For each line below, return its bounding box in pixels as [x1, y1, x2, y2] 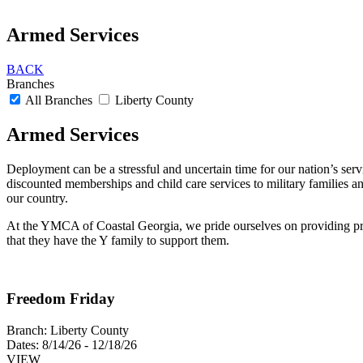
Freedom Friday [6, 290, 115, 308]
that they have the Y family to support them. [6, 233, 229, 247]
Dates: [6, 338, 39, 352]
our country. [6, 190, 68, 205]
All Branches [23, 92, 96, 107]
